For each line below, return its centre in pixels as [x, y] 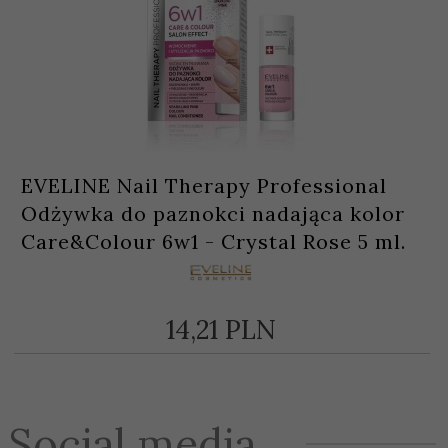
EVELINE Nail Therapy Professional [204, 186]
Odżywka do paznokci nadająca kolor [213, 214]
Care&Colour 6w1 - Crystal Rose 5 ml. [213, 242]
